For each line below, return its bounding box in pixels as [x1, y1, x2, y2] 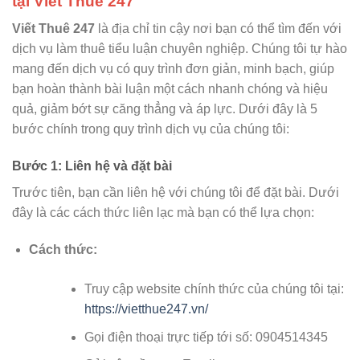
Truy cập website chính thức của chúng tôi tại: [84, 282, 344, 297]
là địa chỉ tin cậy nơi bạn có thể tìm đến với [95, 22, 342, 36]
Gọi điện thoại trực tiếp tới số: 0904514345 [84, 329, 328, 344]
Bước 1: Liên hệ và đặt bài [12, 159, 172, 174]
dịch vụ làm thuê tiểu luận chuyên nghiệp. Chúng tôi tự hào [12, 42, 347, 56]
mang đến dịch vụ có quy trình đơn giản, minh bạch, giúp [12, 62, 334, 76]
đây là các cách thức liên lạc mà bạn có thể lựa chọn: [12, 206, 314, 220]
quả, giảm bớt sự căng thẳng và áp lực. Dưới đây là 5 [12, 102, 317, 117]
